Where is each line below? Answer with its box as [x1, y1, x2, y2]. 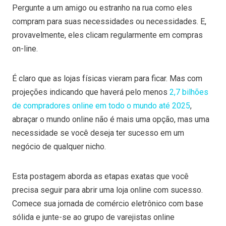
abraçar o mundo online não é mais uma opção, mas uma [12, 115, 209, 124]
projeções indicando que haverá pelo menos [12, 87, 169, 97]
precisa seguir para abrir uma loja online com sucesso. [12, 185, 203, 195]
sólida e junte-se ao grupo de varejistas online [12, 212, 175, 222]
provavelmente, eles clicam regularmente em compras [12, 30, 203, 40]
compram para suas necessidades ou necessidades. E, [12, 17, 206, 26]
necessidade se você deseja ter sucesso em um [12, 128, 184, 138]
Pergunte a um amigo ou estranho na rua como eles [12, 3, 192, 13]
